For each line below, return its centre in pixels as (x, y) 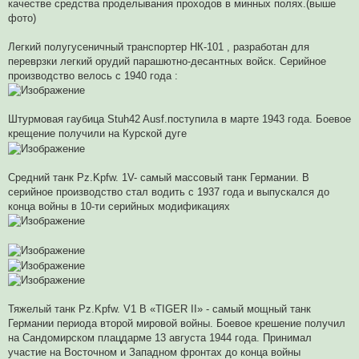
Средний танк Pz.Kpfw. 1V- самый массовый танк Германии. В (159, 177)
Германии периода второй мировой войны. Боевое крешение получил (177, 324)
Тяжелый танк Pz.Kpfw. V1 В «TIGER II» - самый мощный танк (159, 309)
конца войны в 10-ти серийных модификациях (119, 206)
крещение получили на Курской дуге (97, 134)
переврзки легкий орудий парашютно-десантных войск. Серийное (167, 61)
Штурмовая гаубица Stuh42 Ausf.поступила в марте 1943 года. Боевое (179, 119)
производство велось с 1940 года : (93, 75)
